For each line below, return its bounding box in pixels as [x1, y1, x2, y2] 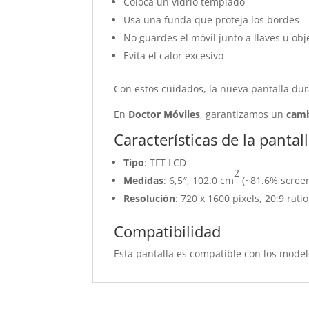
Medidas [123, 174, 164, 187]
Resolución [123, 192, 176, 205]
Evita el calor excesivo [123, 49, 224, 62]
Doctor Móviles [128, 108, 201, 121]
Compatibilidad [114, 221, 221, 241]
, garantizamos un [200, 108, 287, 121]
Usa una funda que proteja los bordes [123, 13, 300, 26]
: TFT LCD [144, 156, 187, 169]
